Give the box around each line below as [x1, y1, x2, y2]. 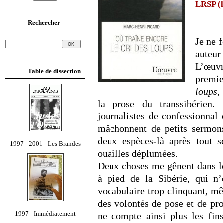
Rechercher [28, 18, 60, 26]
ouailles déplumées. [98, 148, 178, 159]
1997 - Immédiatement [15, 209, 76, 217]
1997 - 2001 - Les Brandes [10, 139, 81, 147]
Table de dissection [28, 67, 81, 75]
